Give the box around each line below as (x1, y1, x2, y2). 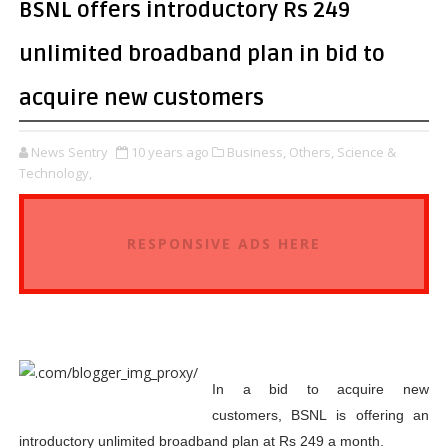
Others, (288, 143, 334, 161)
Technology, (18, 164, 92, 182)
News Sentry (30, 143, 108, 161)
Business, (226, 143, 286, 161)
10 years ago (130, 143, 209, 161)
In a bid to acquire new (211, 381, 430, 397)
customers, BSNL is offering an (211, 407, 430, 423)
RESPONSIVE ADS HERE (126, 234, 321, 253)
